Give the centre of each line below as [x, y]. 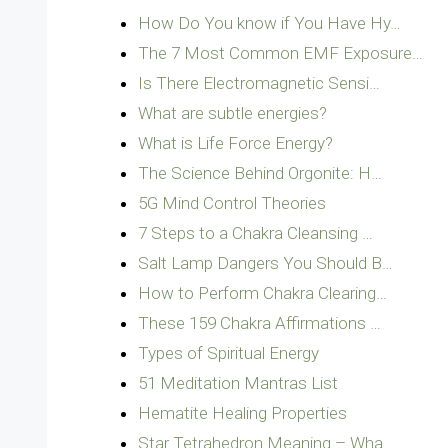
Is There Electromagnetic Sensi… [259, 83]
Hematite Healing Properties [242, 413]
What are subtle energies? [232, 113]
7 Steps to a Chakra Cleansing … [255, 233]
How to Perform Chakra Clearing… [262, 293]
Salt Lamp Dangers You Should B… [265, 263]
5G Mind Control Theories [232, 203]
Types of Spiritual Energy [228, 353]
